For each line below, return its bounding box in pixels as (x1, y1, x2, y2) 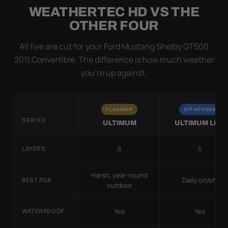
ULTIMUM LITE (175, 119, 225, 127)
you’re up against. (81, 67, 147, 78)
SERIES (22, 116, 46, 124)
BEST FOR (22, 176, 52, 184)
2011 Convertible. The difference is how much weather (14, 53, 214, 65)
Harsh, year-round (91, 170, 148, 180)
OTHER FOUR (69, 18, 159, 33)
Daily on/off (182, 175, 217, 185)
